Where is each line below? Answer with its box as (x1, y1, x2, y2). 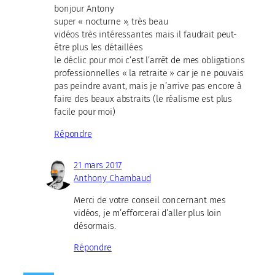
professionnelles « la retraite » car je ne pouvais (54, 68, 244, 79)
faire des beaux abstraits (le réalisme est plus (54, 93, 233, 105)
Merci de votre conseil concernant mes (74, 194, 226, 206)
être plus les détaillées (54, 42, 143, 53)
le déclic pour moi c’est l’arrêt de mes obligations (54, 55, 245, 66)
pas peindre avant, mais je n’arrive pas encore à (54, 80, 242, 92)
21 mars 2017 (74, 159, 122, 171)
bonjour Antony (54, 3, 114, 15)
